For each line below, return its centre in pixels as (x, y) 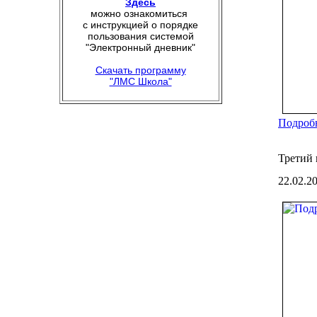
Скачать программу (140, 70)
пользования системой (140, 36)
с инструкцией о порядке (140, 25)
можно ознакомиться (140, 13)
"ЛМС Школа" (140, 81)
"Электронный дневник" (140, 47)
